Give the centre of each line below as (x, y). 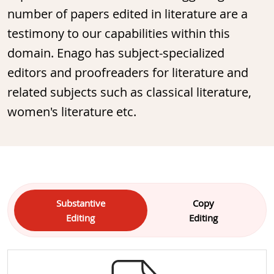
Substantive (80, 203)
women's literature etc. (72, 111)
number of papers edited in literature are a (128, 13)
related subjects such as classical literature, (129, 92)
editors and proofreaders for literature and (128, 72)
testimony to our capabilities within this (119, 33)
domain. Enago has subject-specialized (116, 53)
